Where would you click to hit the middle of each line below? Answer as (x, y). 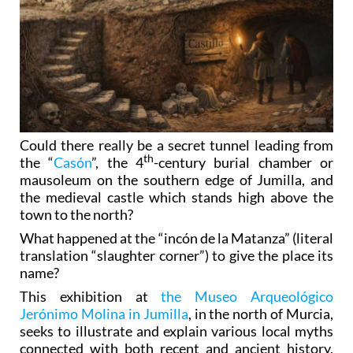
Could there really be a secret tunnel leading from (176, 145)
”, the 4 (118, 162)
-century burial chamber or (244, 162)
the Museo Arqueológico (247, 296)
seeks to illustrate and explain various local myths (176, 331)
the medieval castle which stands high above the (176, 197)
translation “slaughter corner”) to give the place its (176, 255)
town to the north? (76, 214)
